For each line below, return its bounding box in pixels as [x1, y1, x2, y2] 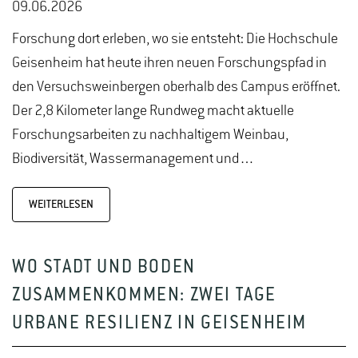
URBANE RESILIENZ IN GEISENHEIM [12, 314, 308, 335]
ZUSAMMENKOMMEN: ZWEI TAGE [12, 286, 277, 307]
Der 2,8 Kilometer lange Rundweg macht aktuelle [12, 103, 294, 120]
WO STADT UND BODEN [12, 258, 196, 279]
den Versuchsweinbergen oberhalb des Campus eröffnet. [12, 79, 340, 96]
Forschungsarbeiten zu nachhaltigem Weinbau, [12, 127, 288, 144]
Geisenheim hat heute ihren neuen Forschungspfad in [12, 55, 327, 72]
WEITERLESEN [29, 198, 93, 212]
